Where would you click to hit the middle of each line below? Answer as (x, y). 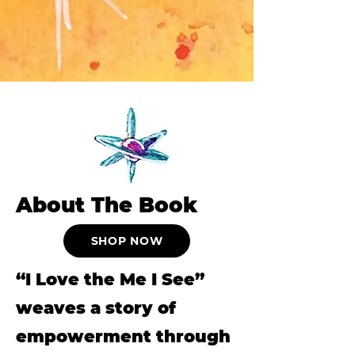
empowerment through (123, 336)
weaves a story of (96, 307)
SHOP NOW (127, 240)
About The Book (107, 205)
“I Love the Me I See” (110, 279)
